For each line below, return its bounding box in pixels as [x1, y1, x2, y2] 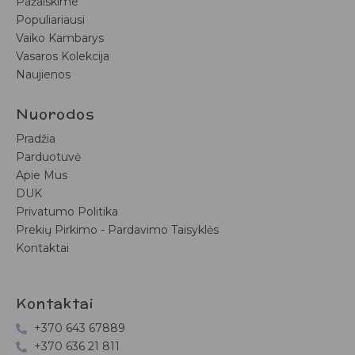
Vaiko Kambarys [16, 31, 104, 46]
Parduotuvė [16, 150, 81, 165]
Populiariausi [16, 13, 85, 28]
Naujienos [16, 67, 71, 82]
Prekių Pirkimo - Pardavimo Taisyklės [16, 223, 219, 238]
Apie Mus [16, 168, 67, 183]
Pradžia [16, 132, 55, 147]
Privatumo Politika [16, 204, 118, 219]
